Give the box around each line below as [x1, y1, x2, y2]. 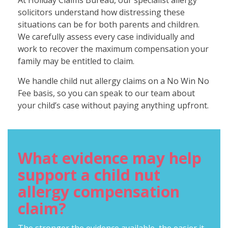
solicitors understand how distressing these [18, 7, 185, 18]
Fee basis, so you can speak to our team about [18, 88, 195, 99]
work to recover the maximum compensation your [18, 43, 209, 55]
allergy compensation [18, 181, 180, 203]
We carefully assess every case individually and [18, 31, 194, 43]
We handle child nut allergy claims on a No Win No [18, 75, 209, 87]
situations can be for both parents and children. [18, 19, 199, 31]
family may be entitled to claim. [18, 55, 134, 67]
